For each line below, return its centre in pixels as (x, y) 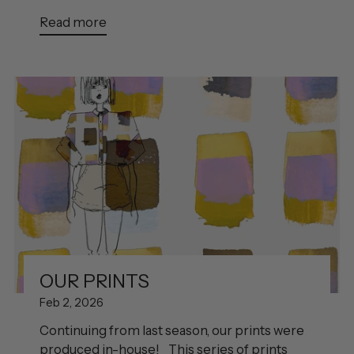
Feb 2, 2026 (72, 302)
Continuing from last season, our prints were (172, 330)
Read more (73, 23)
